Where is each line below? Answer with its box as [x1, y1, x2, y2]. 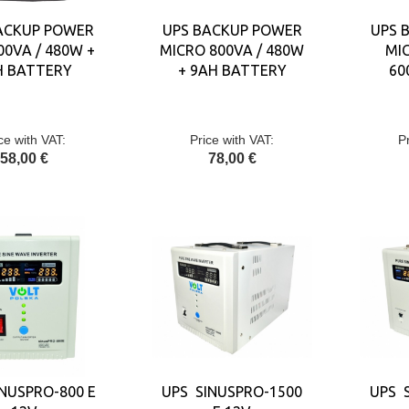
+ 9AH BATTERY [177, 62, 287, 79]
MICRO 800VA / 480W [160, 42, 304, 58]
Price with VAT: [190, 132, 274, 147]
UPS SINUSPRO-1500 [162, 383, 302, 400]
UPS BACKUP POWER [162, 22, 302, 38]
